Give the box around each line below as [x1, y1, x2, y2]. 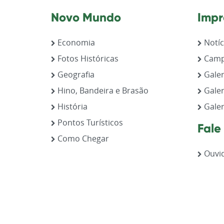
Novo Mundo [51, 9, 121, 24]
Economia [55, 36, 95, 48]
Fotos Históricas [55, 52, 118, 64]
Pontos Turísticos [55, 116, 123, 128]
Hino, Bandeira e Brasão [55, 84, 148, 96]
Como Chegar [55, 132, 109, 144]
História [55, 100, 87, 112]
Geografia [55, 68, 94, 80]
